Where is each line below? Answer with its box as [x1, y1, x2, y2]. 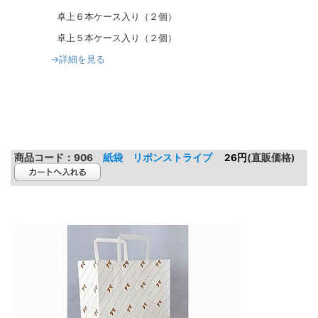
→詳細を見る [50, 53, 105, 65]
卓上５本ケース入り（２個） [11, 33, 177, 43]
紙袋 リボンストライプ [103, 152, 212, 163]
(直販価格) [247, 152, 295, 163]
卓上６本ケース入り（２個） [11, 11, 177, 22]
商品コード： [14, 152, 74, 163]
